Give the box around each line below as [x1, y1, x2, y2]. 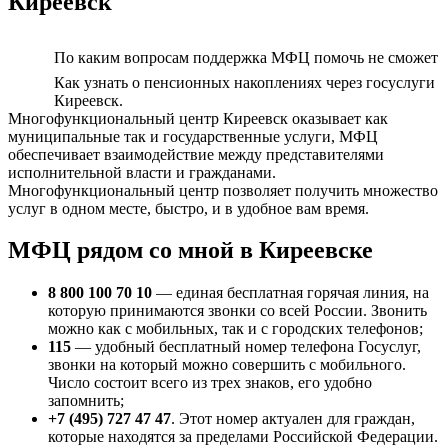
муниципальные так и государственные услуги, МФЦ [8, 127, 378, 145]
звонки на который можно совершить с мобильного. [48, 356, 406, 374]
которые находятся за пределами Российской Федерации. [48, 428, 438, 446]
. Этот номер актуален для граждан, [171, 410, 415, 428]
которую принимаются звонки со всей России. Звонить [48, 302, 427, 320]
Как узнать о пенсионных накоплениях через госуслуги [54, 73, 435, 91]
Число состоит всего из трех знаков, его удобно [48, 374, 372, 392]
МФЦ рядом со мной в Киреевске [8, 237, 373, 264]
